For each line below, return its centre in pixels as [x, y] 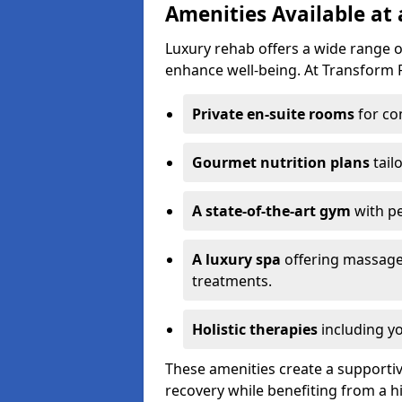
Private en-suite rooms [273, 114]
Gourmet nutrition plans [281, 162]
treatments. [232, 281]
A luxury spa [236, 259]
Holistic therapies [255, 329]
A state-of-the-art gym [271, 211]
